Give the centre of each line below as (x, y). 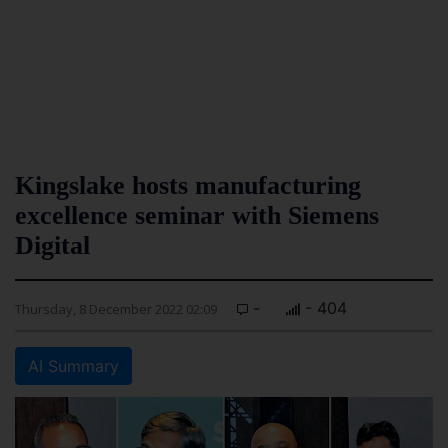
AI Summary (73, 366)
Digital (52, 245)
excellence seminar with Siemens (197, 215)
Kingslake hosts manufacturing (188, 185)
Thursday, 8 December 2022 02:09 (116, 309)
